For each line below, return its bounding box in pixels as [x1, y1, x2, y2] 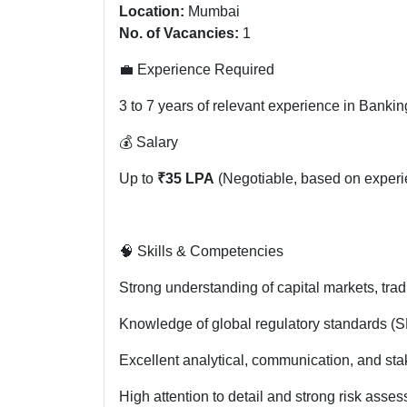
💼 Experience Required [119, 61, 274, 77]
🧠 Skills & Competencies [119, 243, 283, 259]
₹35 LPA [157, 170, 214, 186]
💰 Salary [119, 134, 178, 150]
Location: [119, 3, 184, 19]
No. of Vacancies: [119, 25, 239, 41]
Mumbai [184, 3, 240, 19]
